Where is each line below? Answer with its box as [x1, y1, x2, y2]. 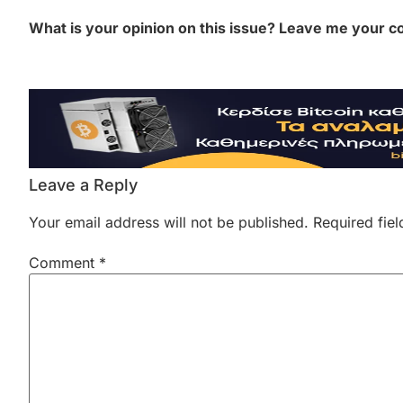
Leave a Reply [29, 175, 138, 195]
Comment [29, 253, 99, 272]
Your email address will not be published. [29, 213, 309, 232]
